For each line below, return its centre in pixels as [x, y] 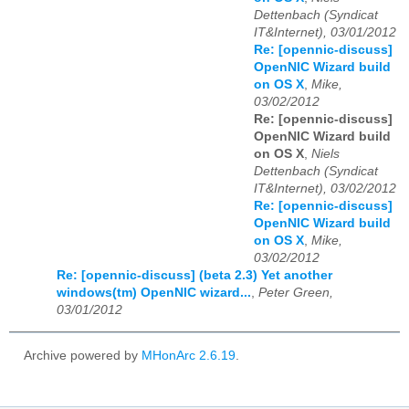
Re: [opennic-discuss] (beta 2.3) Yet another [194, 276]
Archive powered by [83, 355]
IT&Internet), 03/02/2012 [325, 189]
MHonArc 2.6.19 [189, 355]
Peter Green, [296, 293]
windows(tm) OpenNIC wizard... [154, 293]
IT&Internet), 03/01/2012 [325, 33]
